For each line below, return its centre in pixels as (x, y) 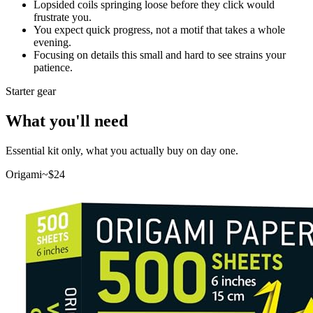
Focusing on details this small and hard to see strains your (160, 54)
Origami (24, 174)
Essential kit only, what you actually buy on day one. (122, 150)
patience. (53, 67)
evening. (52, 42)
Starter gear (31, 91)
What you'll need (67, 121)
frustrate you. (63, 17)
